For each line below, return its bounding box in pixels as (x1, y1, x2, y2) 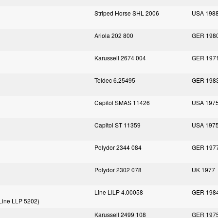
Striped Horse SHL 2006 (94, 9, 159, 17)
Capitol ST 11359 (94, 121, 141, 129)
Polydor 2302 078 (94, 165, 142, 174)
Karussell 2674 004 (94, 54, 146, 62)
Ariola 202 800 (94, 31, 133, 39)
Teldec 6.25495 (94, 76, 135, 84)
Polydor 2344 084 (94, 143, 142, 151)
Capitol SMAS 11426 (94, 98, 150, 107)
